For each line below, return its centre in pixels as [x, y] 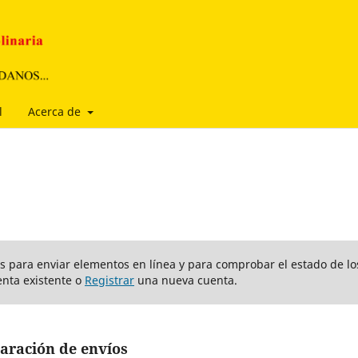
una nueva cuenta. [186, 280]
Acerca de [56, 111]
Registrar [109, 280]
